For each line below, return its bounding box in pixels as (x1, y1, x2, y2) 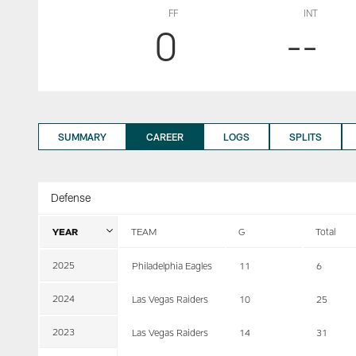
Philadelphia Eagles (132, 260, 212, 271)
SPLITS (289, 131, 322, 142)
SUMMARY (58, 131, 106, 142)
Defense (51, 191, 91, 204)
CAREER (146, 131, 184, 142)
